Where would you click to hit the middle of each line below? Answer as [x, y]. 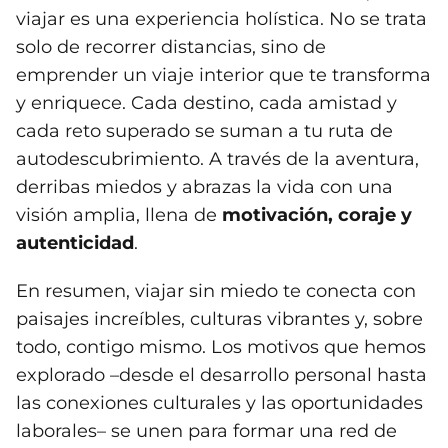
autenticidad [75, 243]
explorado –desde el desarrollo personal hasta [221, 375]
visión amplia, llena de [119, 215]
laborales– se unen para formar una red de [206, 431]
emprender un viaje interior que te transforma [223, 75]
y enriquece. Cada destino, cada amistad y [206, 103]
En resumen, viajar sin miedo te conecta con [216, 291]
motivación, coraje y [317, 215]
